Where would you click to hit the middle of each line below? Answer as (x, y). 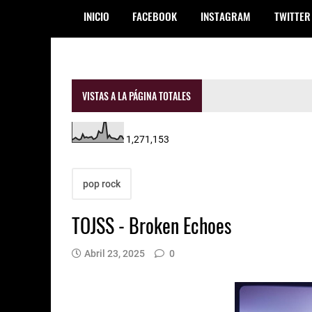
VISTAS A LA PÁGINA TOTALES (137, 95)
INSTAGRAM (225, 16)
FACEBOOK (155, 16)
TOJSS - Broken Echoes (151, 225)
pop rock (102, 184)
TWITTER (292, 16)
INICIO (96, 16)
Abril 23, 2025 (115, 253)
